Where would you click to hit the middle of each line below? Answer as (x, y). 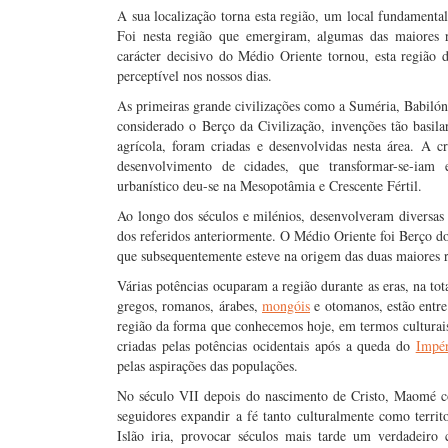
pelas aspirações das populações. (207, 365)
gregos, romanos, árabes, (189, 305)
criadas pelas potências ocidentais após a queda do (266, 345)
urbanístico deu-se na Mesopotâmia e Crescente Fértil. (269, 185)
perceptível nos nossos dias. (194, 75)
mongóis (286, 305)
